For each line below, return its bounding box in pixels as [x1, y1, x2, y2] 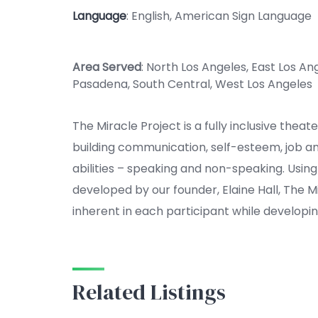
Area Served [72, 59, 141, 75]
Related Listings [72, 278, 226, 307]
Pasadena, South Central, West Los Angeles [72, 76, 312, 92]
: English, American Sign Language [126, 8, 312, 24]
